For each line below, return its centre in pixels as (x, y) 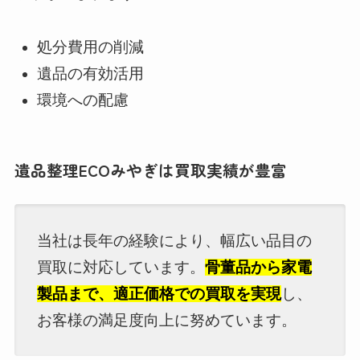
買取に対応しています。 (121, 267)
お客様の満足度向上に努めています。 (167, 320)
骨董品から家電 (259, 267)
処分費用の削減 (91, 47)
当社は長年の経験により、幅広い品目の (175, 240)
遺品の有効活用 (91, 73)
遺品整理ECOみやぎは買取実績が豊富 (150, 170)
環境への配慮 (83, 100)
